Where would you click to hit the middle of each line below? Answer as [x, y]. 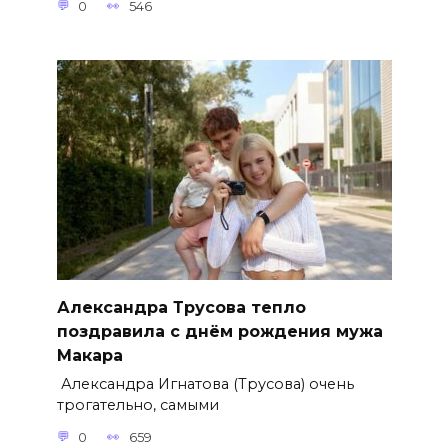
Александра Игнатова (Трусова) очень [205, 384]
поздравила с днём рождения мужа [219, 331]
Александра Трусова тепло [181, 307]
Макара [89, 355]
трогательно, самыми [137, 405]
